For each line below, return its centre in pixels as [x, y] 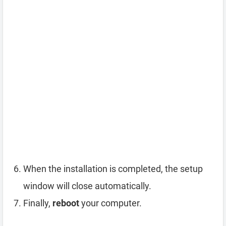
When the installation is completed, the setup [113, 169]
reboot [66, 203]
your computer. [110, 203]
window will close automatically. [87, 186]
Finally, [38, 203]
